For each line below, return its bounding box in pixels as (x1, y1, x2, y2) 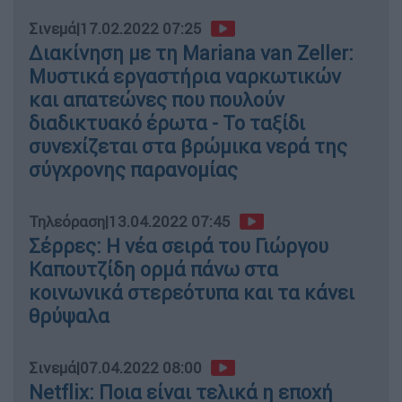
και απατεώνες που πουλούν (29, 87, 284, 112)
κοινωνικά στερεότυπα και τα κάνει (29, 280, 354, 305)
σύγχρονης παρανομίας (29, 157, 238, 182)
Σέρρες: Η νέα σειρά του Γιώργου (29, 233, 328, 258)
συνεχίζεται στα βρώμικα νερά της (29, 134, 347, 159)
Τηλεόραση (29, 211, 105, 232)
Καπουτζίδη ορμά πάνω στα (29, 257, 278, 282)
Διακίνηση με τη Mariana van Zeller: (29, 40, 354, 66)
